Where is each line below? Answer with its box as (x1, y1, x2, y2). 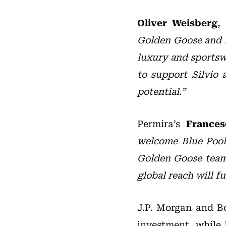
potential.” (137, 86, 186, 97)
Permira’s (137, 119, 187, 130)
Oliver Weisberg (137, 18, 218, 29)
